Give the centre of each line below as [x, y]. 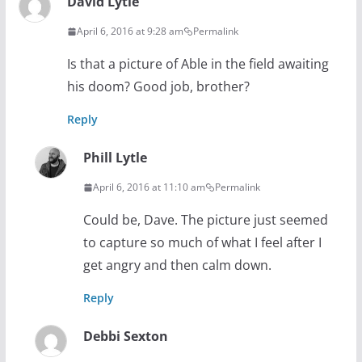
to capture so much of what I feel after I [202, 243]
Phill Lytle [115, 158]
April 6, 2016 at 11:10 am [149, 187]
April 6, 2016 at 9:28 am [130, 32]
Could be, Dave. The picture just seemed [205, 220]
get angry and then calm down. [177, 265]
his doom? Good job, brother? [158, 87]
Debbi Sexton [125, 337]
